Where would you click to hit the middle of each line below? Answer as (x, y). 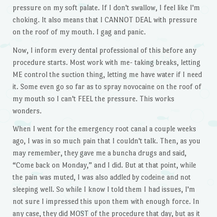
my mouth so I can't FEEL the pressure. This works (93, 98)
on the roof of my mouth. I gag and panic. (79, 31)
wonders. (27, 110)
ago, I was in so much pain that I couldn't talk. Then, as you (106, 141)
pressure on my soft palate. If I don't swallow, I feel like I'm (106, 7)
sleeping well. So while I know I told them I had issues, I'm (104, 189)
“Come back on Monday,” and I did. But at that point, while (104, 165)
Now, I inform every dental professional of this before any (104, 50)
